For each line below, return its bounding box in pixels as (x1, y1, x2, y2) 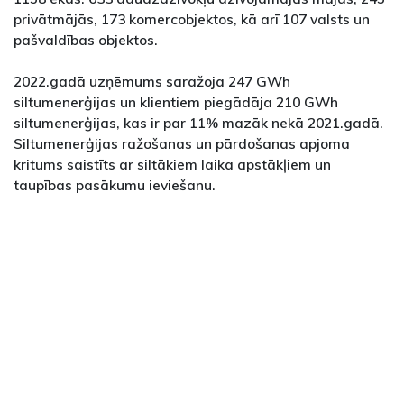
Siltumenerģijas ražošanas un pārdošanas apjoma (14, 134, 350, 153)
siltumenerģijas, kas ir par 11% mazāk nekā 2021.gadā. (14, 114, 383, 133)
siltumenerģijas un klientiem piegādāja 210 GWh (14, 93, 338, 112)
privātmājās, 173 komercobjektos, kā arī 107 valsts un (14, 10, 370, 29)
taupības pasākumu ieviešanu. (14, 176, 216, 195)
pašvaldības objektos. (14, 31, 158, 50)
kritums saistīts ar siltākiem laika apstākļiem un (14, 155, 331, 174)
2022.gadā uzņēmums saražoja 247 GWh (14, 72, 290, 91)
